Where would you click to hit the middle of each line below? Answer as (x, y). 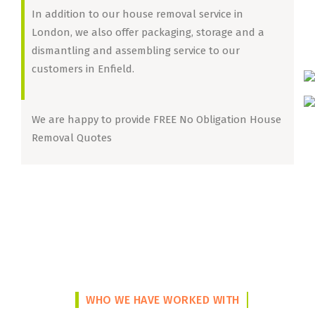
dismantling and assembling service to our (136, 51)
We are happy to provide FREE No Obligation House (156, 120)
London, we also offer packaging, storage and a (148, 32)
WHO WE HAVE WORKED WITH (163, 300)
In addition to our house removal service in (137, 14)
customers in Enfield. (83, 69)
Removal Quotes (72, 138)
